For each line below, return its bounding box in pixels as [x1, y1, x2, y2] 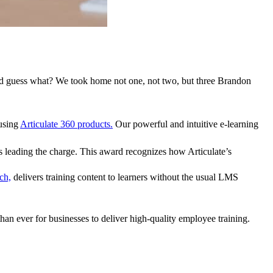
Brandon [215, 75, 251, 86]
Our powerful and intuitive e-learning [113, 118, 258, 129]
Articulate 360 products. [20, 118, 113, 129]
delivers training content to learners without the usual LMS [11, 171, 238, 182]
